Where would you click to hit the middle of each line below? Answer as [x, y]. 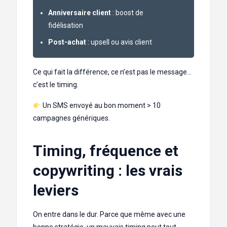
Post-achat [67, 42]
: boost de [127, 13]
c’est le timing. [56, 85]
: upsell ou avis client [119, 42]
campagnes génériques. [71, 118]
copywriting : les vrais [108, 171]
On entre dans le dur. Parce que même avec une [109, 215]
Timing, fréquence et [106, 151]
